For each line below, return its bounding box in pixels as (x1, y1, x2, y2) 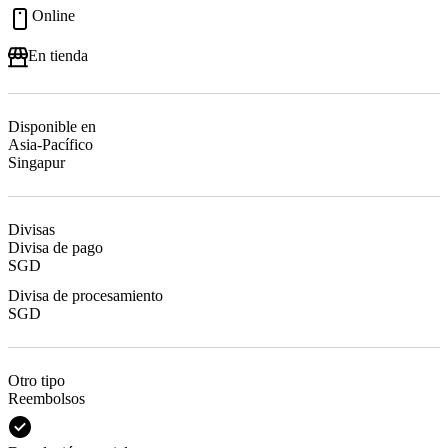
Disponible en (8, 118, 96, 136)
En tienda (28, 47, 88, 65)
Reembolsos (8, 390, 85, 408)
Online (32, 7, 75, 25)
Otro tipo (8, 372, 65, 390)
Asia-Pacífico (8, 136, 93, 154)
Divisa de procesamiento (8, 287, 163, 305)
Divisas (8, 221, 55, 239)
